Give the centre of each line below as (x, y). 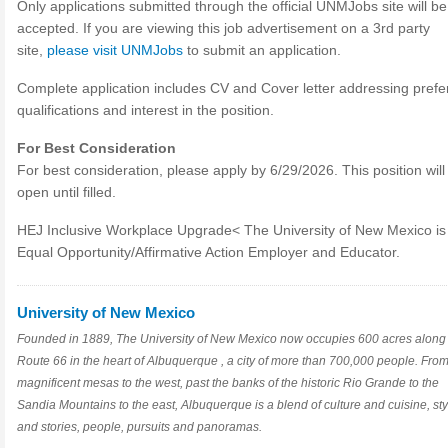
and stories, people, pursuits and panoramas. (141, 427)
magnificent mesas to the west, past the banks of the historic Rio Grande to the (228, 383)
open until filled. (66, 192)
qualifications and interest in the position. (145, 110)
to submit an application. (262, 50)
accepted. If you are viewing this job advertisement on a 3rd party (223, 28)
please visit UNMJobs (115, 50)
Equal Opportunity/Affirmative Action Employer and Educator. (208, 252)
